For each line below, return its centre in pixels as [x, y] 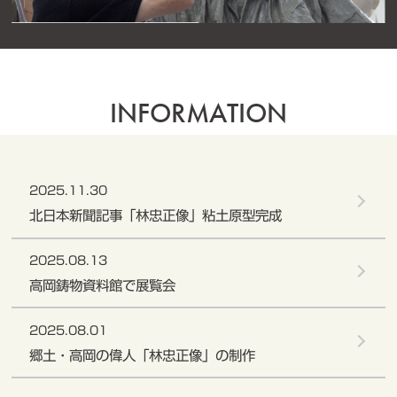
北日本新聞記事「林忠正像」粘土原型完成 [155, 216]
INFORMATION [198, 113]
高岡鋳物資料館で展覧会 [102, 285]
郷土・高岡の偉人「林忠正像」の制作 [142, 355]
